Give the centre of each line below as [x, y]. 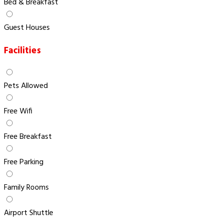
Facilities [22, 51]
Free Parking [24, 163]
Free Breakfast [28, 137]
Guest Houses [27, 28]
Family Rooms [26, 188]
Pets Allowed [26, 86]
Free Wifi [18, 112]
